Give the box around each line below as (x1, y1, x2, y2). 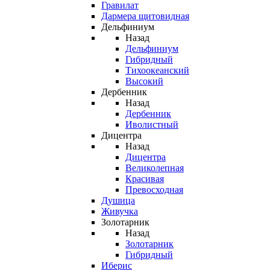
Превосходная (125, 184, 183, 195)
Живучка (101, 206, 138, 216)
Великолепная (125, 163, 184, 173)
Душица (101, 195, 135, 206)
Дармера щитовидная (101, 11, 189, 21)
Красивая (125, 174, 164, 184)
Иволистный (125, 119, 178, 130)
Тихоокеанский (125, 65, 189, 75)
